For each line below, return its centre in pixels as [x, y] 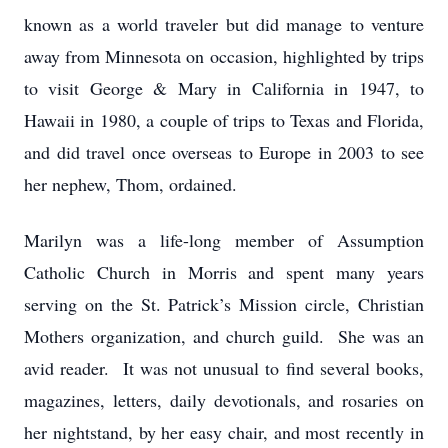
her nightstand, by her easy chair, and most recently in [224, 432]
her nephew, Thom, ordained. [130, 184]
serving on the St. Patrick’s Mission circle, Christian [224, 304]
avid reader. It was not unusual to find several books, [224, 368]
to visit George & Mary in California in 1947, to [224, 88]
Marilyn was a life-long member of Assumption [224, 240]
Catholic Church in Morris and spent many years [224, 272]
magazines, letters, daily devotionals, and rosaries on [224, 400]
